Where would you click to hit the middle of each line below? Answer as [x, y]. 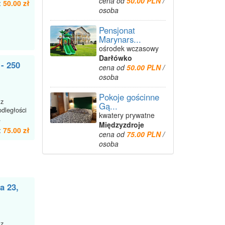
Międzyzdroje [121, 125]
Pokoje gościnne [129, 97]
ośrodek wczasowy [129, 48]
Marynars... [120, 39]
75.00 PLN [144, 134]
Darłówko [115, 58]
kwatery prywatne [127, 115]
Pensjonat [117, 30]
